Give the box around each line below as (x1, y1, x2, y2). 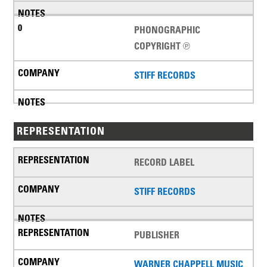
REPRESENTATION (17, 125, 105, 138)
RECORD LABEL (134, 156, 194, 169)
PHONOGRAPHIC (134, 24, 200, 36)
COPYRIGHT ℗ (134, 40, 190, 52)
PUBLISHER (134, 229, 179, 241)
